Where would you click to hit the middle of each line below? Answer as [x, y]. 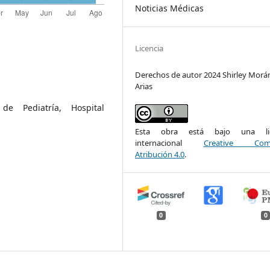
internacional [169, 143]
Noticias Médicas [170, 8]
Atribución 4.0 [160, 154]
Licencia [149, 48]
